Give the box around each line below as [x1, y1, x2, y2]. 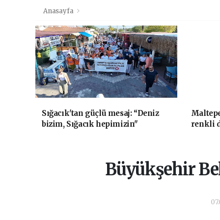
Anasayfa [43, 6, 75, 15]
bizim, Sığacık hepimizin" [42, 119, 138, 129]
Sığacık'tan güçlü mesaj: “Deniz [42, 108, 159, 118]
